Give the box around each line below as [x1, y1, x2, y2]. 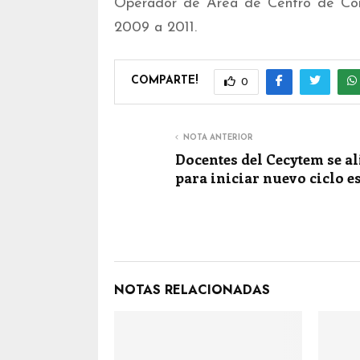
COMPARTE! [131, 75, 198, 88]
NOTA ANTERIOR [183, 133, 253, 142]
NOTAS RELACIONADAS [114, 280, 270, 299]
